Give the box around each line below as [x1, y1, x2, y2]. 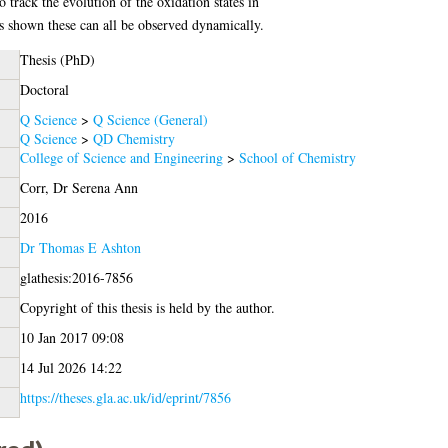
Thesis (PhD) [19, 49, 95, 69]
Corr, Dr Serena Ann [19, 177, 138, 197]
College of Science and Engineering [19, 147, 223, 167]
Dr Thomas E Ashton [19, 237, 141, 257]
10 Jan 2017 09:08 [19, 327, 124, 347]
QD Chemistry [92, 128, 175, 148]
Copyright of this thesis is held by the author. [19, 297, 275, 317]
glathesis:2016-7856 [19, 267, 133, 287]
